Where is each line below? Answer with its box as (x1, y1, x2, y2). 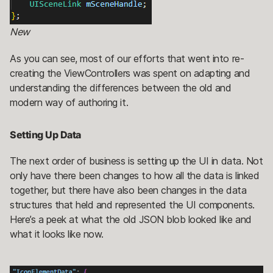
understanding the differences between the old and (10, 82, 232, 94)
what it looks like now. (10, 228, 104, 241)
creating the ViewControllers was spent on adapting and (10, 67, 250, 80)
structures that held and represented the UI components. (10, 199, 255, 211)
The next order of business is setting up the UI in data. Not (10, 155, 263, 168)
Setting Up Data (10, 129, 81, 141)
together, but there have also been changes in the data (10, 184, 247, 197)
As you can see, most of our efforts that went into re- (10, 52, 244, 65)
